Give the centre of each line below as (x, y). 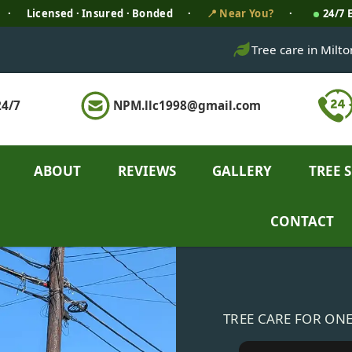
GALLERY (242, 170)
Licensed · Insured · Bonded (99, 13)
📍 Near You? (240, 13)
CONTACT (302, 222)
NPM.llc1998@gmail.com (187, 106)
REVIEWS (147, 170)
